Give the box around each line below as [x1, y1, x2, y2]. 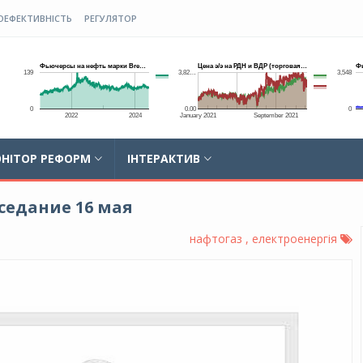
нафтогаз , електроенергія [189, 231, 340, 246]
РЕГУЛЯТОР [84, 12, 137, 24]
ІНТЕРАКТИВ [127, 151, 200, 166]
